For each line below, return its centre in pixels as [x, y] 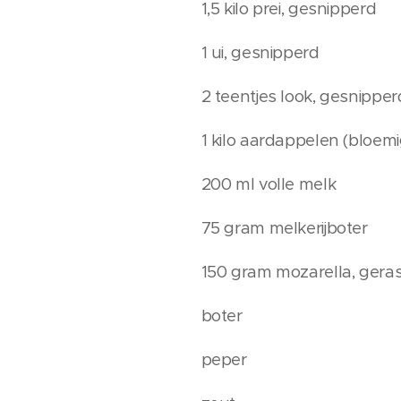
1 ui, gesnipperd [260, 52]
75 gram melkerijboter [284, 228]
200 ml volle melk [269, 184]
